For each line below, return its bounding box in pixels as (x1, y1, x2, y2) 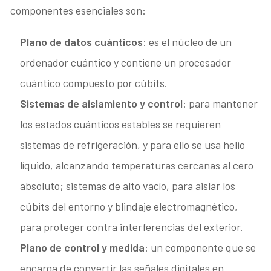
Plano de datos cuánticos (20, 35, 143, 49)
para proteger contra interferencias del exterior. (20, 220, 244, 234)
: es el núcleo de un (143, 35, 232, 49)
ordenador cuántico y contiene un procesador (20, 56, 232, 70)
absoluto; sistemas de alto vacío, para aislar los (20, 179, 236, 193)
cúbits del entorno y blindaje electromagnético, (20, 200, 238, 214)
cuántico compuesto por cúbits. (20, 76, 168, 90)
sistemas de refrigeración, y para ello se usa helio (20, 138, 246, 152)
